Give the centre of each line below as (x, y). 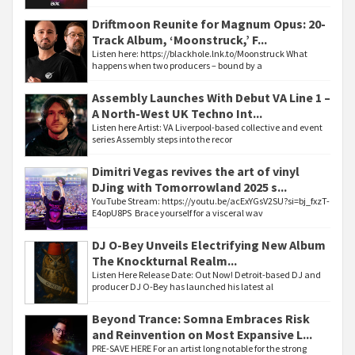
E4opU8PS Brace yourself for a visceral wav (177, 213)
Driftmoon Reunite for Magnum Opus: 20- (209, 24)
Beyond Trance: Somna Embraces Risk (201, 319)
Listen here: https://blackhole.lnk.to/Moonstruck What (200, 53)
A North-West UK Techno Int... (177, 113)
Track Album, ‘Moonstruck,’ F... (179, 40)
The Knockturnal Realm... (164, 261)
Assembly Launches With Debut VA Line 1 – (211, 97)
